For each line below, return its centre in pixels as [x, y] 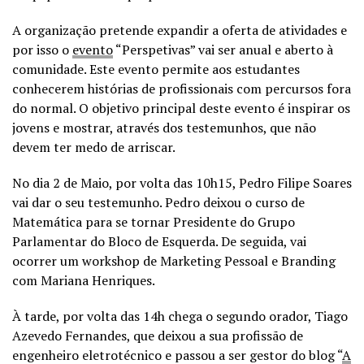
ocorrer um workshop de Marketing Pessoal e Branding [174, 261]
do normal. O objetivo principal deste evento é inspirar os [181, 108]
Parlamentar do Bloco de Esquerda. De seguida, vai [159, 241]
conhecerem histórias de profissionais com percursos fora [182, 89]
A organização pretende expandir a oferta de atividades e [180, 30]
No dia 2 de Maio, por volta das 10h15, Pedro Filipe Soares [182, 183]
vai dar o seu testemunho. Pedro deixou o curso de [158, 202]
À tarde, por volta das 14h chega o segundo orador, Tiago [180, 316]
